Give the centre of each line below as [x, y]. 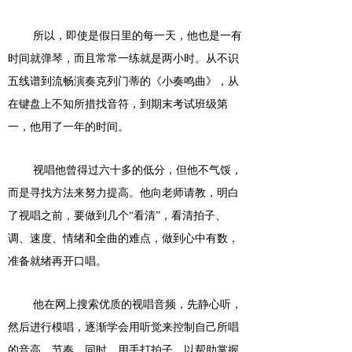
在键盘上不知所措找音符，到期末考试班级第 [118, 104]
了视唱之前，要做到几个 [68, 216]
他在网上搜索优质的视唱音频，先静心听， [137, 304]
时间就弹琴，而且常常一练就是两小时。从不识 [123, 59]
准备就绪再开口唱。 [57, 261]
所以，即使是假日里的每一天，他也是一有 [137, 36]
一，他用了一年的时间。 [68, 127]
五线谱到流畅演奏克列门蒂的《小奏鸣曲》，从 [123, 81]
